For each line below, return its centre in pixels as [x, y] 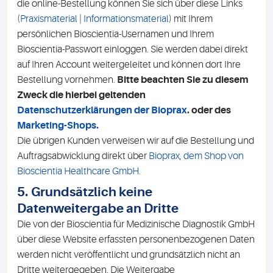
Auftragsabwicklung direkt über [83, 156]
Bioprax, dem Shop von [196, 156]
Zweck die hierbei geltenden [81, 95]
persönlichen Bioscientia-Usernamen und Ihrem [115, 34]
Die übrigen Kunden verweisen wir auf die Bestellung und [136, 141]
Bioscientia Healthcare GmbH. [79, 171]
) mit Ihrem [191, 19]
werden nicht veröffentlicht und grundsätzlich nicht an [129, 255]
